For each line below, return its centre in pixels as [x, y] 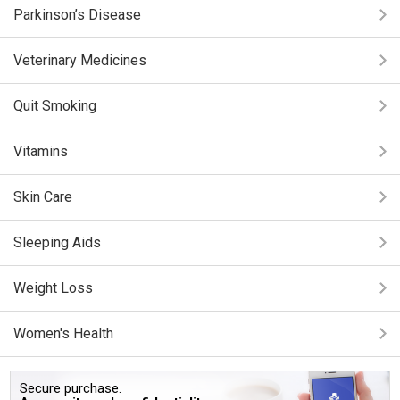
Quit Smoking [55, 106]
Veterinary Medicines [80, 60]
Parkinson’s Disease [77, 15]
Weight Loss [53, 288]
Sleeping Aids [57, 242]
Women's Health [63, 333]
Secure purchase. [71, 388]
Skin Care [43, 197]
